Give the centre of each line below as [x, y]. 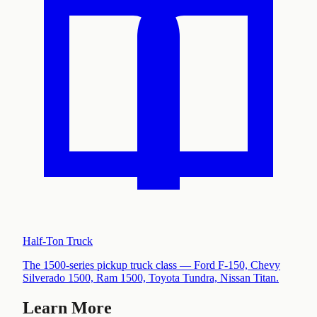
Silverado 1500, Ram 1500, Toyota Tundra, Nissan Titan [149, 277]
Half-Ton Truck [58, 241]
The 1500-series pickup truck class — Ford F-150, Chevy [151, 265]
